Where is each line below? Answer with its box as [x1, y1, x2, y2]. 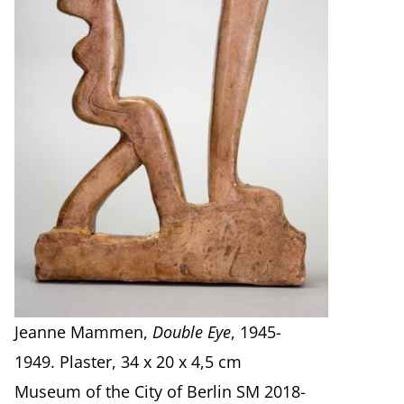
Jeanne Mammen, [14, 321, 153, 344]
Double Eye [152, 321, 232, 344]
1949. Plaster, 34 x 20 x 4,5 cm [14, 351, 243, 373]
